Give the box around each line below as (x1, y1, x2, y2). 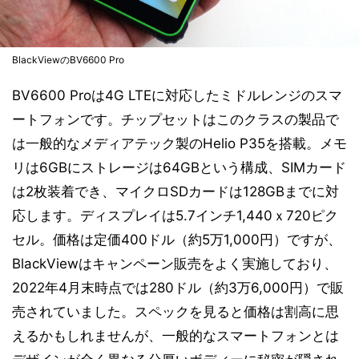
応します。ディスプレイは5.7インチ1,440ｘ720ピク (12, 208, 338, 224)
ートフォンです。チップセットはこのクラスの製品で (12, 111, 339, 127)
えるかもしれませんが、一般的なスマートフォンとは (12, 328, 339, 344)
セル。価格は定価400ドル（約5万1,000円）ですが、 (12, 232, 341, 248)
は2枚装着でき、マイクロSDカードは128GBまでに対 (12, 184, 339, 200)
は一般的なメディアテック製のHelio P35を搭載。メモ (12, 135, 347, 151)
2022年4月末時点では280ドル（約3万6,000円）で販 (12, 280, 344, 296)
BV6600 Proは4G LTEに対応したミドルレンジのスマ (12, 87, 342, 103)
